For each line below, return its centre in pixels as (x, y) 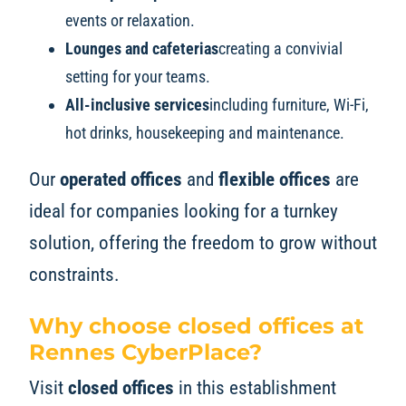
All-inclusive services (137, 104)
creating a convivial (280, 48)
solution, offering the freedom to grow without (203, 243)
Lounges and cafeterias (141, 48)
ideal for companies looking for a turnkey (183, 211)
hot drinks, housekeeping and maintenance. (204, 132)
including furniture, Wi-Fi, (289, 104)
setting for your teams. (137, 76)
